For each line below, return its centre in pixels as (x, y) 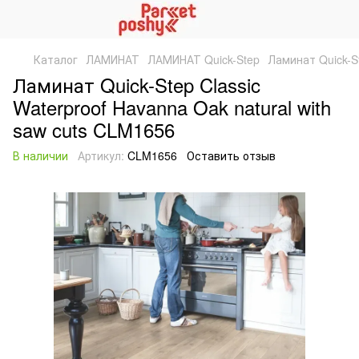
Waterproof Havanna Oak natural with (172, 107)
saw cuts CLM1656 (94, 129)
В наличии (40, 155)
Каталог (56, 59)
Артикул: (101, 155)
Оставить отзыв (231, 155)
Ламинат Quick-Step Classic (137, 85)
